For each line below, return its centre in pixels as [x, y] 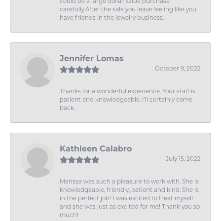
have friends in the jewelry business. [112, 18]
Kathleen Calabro [96, 149]
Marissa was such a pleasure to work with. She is [129, 182]
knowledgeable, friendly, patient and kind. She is [129, 190]
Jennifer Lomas [92, 59]
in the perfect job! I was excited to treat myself [127, 199]
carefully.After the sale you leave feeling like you [128, 10]
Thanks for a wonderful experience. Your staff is [128, 92]
